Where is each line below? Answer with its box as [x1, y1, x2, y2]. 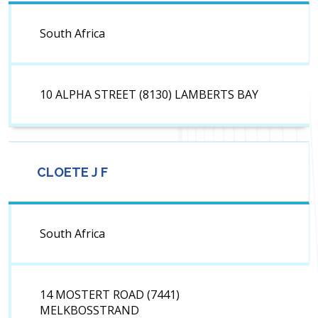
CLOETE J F [37, 165, 108, 180]
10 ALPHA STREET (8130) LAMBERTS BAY [40, 87, 258, 103]
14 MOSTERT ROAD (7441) [40, 287, 180, 303]
